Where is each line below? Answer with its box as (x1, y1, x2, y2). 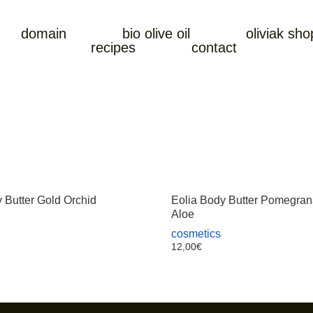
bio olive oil (122, 26, 191, 41)
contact (191, 40, 238, 55)
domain (21, 26, 67, 41)
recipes (91, 40, 136, 55)
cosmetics (171, 228, 221, 240)
